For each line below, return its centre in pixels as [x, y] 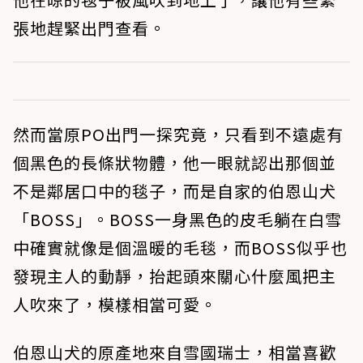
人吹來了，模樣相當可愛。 [115, 304]
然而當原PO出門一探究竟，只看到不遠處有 [178, 134]
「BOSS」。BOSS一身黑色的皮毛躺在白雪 [177, 219]
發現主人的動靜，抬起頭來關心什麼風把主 [175, 276]
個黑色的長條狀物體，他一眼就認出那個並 [175, 162]
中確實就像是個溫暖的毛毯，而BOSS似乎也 [180, 248]
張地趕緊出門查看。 [90, 28]
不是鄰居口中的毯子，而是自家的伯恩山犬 [175, 191]
